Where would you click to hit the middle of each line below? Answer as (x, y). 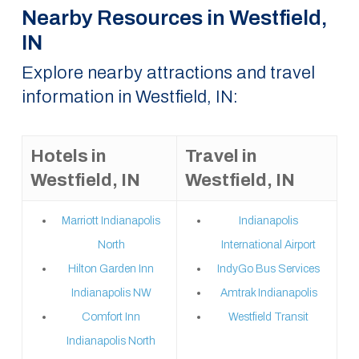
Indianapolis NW (111, 293)
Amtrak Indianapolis (268, 293)
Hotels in (68, 156)
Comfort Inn (111, 317)
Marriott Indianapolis (111, 221)
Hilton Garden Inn (111, 269)
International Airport (269, 245)
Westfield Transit (269, 317)
